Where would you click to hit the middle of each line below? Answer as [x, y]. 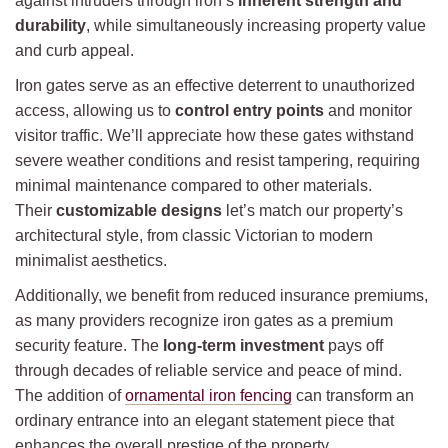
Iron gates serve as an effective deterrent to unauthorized [215, 85]
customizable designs [139, 210]
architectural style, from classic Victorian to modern [194, 235]
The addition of [70, 395]
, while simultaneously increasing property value [256, 25]
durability [50, 25]
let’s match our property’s [312, 210]
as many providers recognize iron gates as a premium [204, 320]
